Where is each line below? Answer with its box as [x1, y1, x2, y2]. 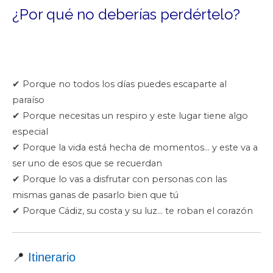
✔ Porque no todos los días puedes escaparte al [12, 79, 227, 90]
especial [12, 126, 48, 138]
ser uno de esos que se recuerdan [12, 158, 162, 169]
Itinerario [24, 250, 76, 264]
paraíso [12, 94, 44, 106]
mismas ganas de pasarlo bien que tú [12, 190, 179, 201]
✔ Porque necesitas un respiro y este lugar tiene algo [12, 110, 248, 122]
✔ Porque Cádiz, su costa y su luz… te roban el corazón [12, 205, 253, 217]
